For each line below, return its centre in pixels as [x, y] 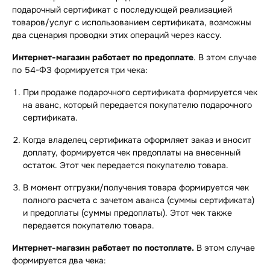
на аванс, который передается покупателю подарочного [137, 105]
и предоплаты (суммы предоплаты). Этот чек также [127, 213]
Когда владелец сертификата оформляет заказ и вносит [137, 140]
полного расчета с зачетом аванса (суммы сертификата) [139, 200]
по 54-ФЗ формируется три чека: [80, 70]
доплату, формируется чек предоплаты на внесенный [132, 153]
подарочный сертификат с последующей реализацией [122, 10]
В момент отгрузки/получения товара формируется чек [136, 188]
